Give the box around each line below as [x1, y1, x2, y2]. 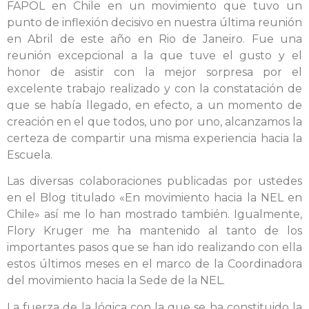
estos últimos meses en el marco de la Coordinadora [7, 257, 302, 271]
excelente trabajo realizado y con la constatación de [7, 81, 302, 95]
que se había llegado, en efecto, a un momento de [7, 98, 302, 112]
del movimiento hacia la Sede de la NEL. [7, 274, 225, 288]
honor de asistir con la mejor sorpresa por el [7, 65, 302, 79]
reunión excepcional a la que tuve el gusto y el [7, 48, 302, 62]
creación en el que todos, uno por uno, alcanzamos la [7, 114, 302, 128]
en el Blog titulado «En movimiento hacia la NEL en [7, 191, 302, 205]
